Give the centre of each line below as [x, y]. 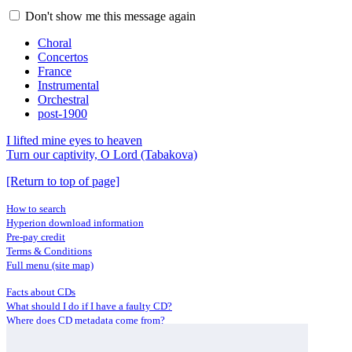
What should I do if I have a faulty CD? [89, 306]
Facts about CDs [41, 292]
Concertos [63, 57]
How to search [36, 209]
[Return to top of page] [63, 181]
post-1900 [62, 114]
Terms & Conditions [49, 251]
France [55, 71]
